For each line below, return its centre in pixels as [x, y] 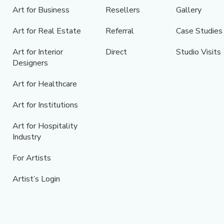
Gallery [188, 10]
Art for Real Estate [46, 31]
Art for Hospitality [45, 126]
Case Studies [199, 31]
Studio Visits [198, 52]
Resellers [122, 10]
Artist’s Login [36, 179]
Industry [26, 137]
